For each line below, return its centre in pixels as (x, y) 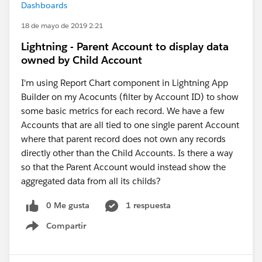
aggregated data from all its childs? (91, 181)
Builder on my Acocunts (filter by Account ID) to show (130, 97)
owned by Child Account (82, 60)
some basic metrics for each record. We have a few (123, 111)
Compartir (66, 225)
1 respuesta (148, 205)
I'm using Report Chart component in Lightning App (125, 83)
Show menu (63, 232)
